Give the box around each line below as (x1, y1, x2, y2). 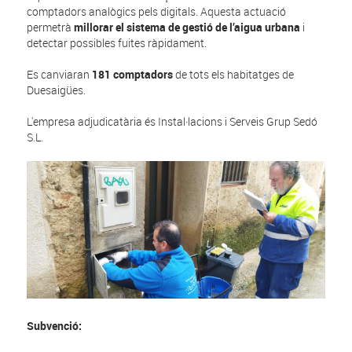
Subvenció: (27, 317, 82, 333)
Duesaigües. (27, 82, 89, 98)
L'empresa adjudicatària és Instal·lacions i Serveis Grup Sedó (27, 114, 318, 130)
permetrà (27, 20, 75, 35)
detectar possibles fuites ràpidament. (27, 35, 207, 51)
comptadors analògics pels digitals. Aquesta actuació (27, 4, 287, 20)
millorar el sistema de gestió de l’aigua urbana (74, 20, 301, 35)
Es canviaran (27, 67, 93, 82)
